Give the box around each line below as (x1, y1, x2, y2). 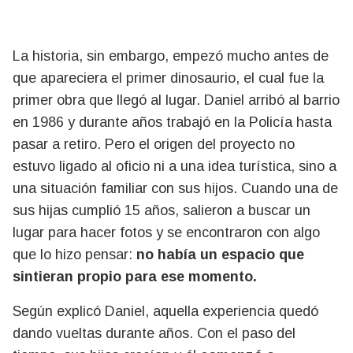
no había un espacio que (136, 247, 304, 263)
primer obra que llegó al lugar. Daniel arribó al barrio (13, 92, 340, 109)
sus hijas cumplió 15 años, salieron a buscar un (13, 203, 310, 219)
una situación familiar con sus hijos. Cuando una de (13, 180, 338, 197)
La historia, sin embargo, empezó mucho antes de (13, 48, 329, 65)
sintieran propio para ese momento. (13, 269, 257, 285)
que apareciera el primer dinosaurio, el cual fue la (13, 70, 324, 87)
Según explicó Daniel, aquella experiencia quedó (13, 303, 318, 320)
